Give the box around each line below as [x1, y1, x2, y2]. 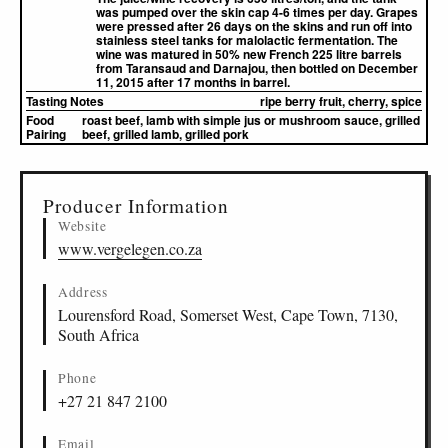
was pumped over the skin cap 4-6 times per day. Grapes [96, 3, 418, 21]
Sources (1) [49, 149, 107, 167]
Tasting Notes [26, 92, 104, 110]
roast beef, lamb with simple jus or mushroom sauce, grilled [81, 111, 420, 129]
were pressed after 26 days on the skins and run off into [96, 17, 412, 35]
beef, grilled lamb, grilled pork [81, 125, 249, 143]
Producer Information [43, 193, 230, 218]
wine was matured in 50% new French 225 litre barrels [96, 45, 402, 63]
